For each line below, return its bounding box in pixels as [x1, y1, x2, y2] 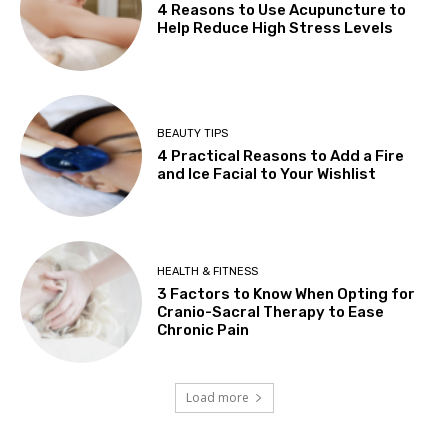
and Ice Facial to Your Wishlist [157, 165, 377, 184]
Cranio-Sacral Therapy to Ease [157, 302, 385, 321]
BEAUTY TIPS [157, 127, 229, 141]
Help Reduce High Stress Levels [157, 19, 394, 37]
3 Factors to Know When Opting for [157, 284, 416, 303]
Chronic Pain [157, 320, 250, 339]
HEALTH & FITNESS [157, 264, 259, 278]
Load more [185, 389, 249, 407]
